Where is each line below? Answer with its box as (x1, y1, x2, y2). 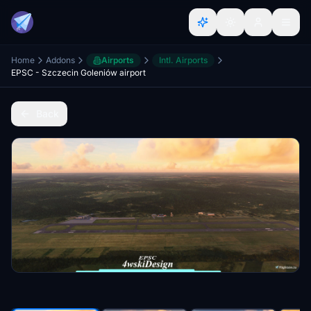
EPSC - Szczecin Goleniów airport (11, 67, 146, 78)
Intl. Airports (159, 55, 208, 65)
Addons (46, 55, 75, 65)
